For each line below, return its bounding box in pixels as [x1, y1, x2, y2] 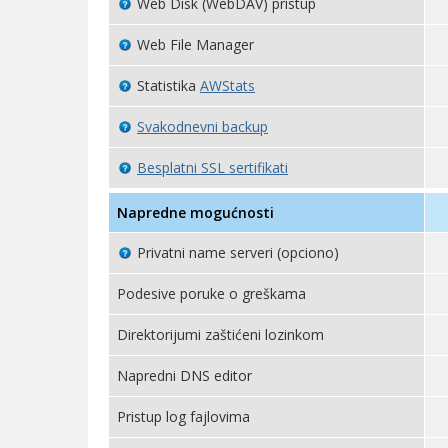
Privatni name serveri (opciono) [137, 243, 339, 262]
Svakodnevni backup [137, 117, 268, 136]
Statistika [137, 76, 200, 95]
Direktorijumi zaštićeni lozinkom [117, 325, 324, 344]
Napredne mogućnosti [117, 203, 274, 222]
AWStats [200, 76, 255, 95]
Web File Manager [137, 35, 254, 54]
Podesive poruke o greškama [117, 284, 306, 303]
